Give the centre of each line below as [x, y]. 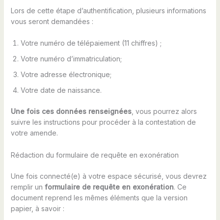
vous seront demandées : [52, 22]
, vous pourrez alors [164, 111]
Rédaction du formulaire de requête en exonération [95, 155]
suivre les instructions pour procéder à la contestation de [103, 122]
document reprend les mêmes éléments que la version [99, 197]
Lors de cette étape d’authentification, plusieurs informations [108, 11]
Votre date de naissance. [61, 90]
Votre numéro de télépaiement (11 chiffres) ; [91, 43]
